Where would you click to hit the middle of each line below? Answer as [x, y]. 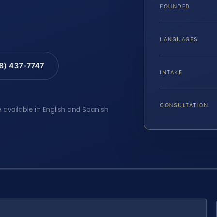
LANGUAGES [179, 39]
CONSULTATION [184, 105]
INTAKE [171, 72]
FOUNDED [175, 7]
